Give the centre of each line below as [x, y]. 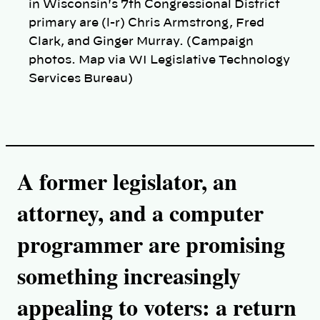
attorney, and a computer [140, 212]
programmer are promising [151, 244]
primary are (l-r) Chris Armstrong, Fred [146, 22]
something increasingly [129, 275]
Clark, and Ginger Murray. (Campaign [141, 41]
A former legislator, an [127, 181]
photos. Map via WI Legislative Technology [159, 60]
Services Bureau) [81, 78]
